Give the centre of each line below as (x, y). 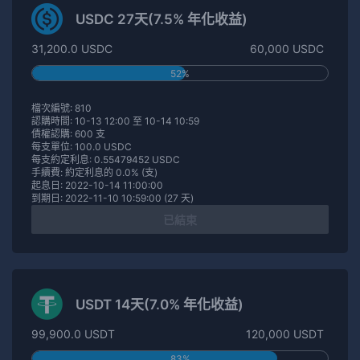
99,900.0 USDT (73, 333)
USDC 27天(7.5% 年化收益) (162, 19)
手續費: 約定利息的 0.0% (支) (94, 172)
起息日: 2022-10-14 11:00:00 (97, 185)
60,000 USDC (287, 48)
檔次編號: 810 (61, 108)
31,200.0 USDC (72, 48)
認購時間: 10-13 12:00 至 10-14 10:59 (115, 121)
